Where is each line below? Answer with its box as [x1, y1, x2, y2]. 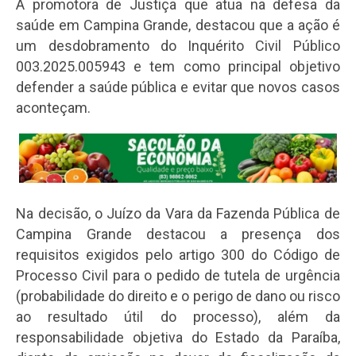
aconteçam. [16, 99, 91, 117]
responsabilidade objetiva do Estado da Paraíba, [16, 329, 340, 346]
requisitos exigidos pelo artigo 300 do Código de [16, 246, 340, 263]
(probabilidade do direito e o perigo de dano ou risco [16, 288, 340, 304]
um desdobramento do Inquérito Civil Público [16, 37, 340, 55]
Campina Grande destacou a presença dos [16, 226, 340, 242]
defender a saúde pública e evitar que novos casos [16, 79, 340, 96]
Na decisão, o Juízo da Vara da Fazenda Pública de [16, 205, 340, 222]
